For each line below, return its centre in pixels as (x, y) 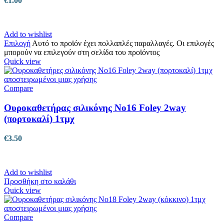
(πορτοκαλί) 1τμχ (39, 119)
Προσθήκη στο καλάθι (40, 181)
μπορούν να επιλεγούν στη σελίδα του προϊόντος (82, 52)
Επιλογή (17, 43)
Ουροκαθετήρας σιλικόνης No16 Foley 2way (95, 108)
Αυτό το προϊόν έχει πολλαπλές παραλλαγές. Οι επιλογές (123, 43)
